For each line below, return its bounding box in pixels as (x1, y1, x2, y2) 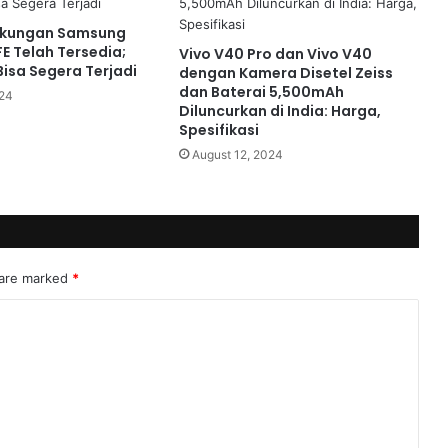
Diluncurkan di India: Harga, (178, 100, 381, 121)
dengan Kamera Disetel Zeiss (178, 62, 393, 83)
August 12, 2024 (191, 146, 283, 162)
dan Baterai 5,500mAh (178, 81, 344, 102)
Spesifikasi (178, 119, 259, 140)
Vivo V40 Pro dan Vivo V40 (178, 43, 372, 64)
